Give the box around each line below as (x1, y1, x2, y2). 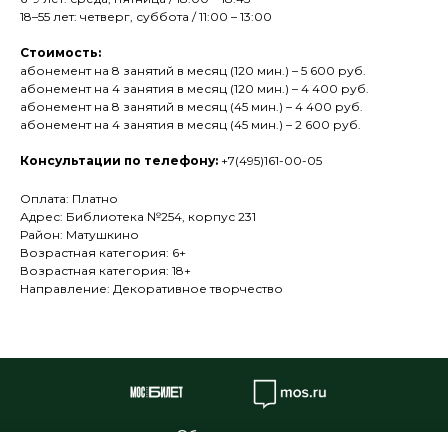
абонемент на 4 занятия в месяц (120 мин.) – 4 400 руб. (20, 81, 369, 97)
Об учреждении (175, 428, 291, 446)
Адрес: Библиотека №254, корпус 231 (20, 209, 256, 225)
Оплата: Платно (20, 191, 118, 207)
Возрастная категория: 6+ (20, 245, 186, 261)
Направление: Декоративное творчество (20, 281, 283, 297)
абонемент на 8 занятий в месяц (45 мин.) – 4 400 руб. (20, 99, 363, 115)
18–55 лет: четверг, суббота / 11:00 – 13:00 (20, 9, 272, 25)
